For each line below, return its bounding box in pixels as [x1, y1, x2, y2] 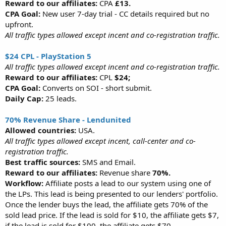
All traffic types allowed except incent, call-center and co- [5, 135, 196, 146]
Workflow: [5, 178, 45, 188]
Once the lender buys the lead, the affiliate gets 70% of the [5, 199, 208, 209]
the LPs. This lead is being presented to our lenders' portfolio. [5, 188, 218, 199]
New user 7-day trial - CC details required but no [40, 8, 209, 19]
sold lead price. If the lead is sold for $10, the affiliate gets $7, [5, 209, 219, 220]
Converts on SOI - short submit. [40, 82, 152, 93]
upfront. [5, 19, 33, 29]
